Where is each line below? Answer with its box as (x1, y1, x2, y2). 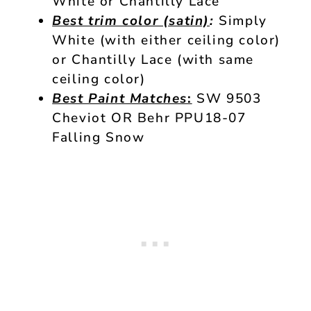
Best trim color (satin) (52, 12, 210, 31)
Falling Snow (52, 128, 145, 147)
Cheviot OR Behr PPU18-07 (52, 109, 246, 128)
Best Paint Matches (52, 90, 188, 108)
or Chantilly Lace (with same (52, 51, 255, 69)
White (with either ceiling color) (52, 31, 281, 50)
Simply (214, 12, 267, 31)
